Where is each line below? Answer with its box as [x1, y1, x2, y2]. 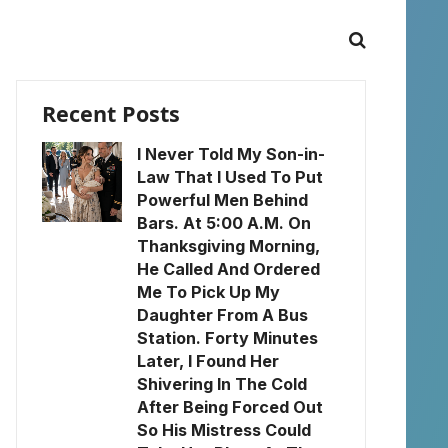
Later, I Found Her [137, 351, 279, 371]
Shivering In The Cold [137, 374, 307, 394]
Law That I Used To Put [137, 167, 323, 187]
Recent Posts [42, 99, 180, 128]
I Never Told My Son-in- [137, 144, 325, 164]
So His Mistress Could [137, 420, 311, 440]
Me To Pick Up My [137, 282, 280, 302]
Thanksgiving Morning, [137, 236, 320, 256]
